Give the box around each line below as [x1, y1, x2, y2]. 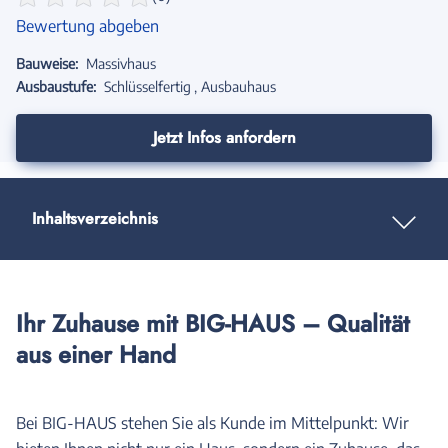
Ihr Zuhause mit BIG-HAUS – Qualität [16, 306, 410, 341]
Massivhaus [86, 55, 156, 72]
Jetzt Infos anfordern [152, 126, 296, 149]
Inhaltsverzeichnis [32, 207, 158, 230]
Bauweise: [16, 55, 78, 72]
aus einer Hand [16, 337, 176, 372]
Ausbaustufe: [16, 78, 96, 95]
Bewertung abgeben [16, 16, 159, 36]
